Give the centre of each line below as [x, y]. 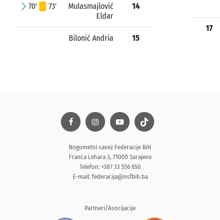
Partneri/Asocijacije [110, 208]
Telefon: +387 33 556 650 [110, 167]
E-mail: [82, 177]
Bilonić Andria [91, 38]
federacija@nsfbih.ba [120, 177]
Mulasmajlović [91, 6]
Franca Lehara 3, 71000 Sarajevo [110, 157]
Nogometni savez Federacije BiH [110, 147]
